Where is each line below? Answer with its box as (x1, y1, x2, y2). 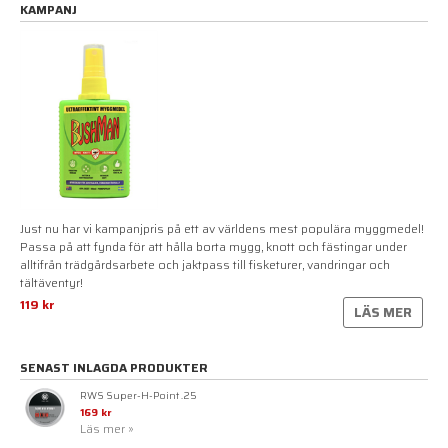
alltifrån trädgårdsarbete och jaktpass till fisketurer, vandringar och (20, 254, 390, 274)
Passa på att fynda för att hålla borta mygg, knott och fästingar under (20, 236, 407, 256)
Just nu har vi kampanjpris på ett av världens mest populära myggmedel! (20, 218, 424, 238)
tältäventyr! (20, 272, 83, 292)
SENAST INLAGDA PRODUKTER (20, 357, 208, 377)
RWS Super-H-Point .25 (80, 386, 197, 403)
